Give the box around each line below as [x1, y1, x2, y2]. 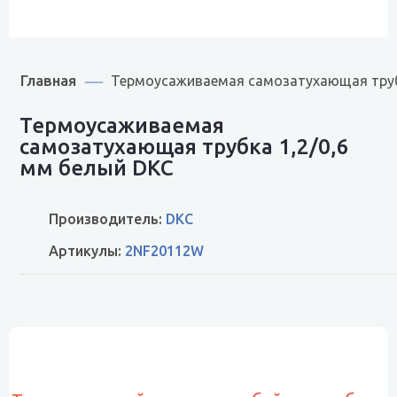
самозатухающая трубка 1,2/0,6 [19, 135, 349, 159]
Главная [20, 72, 76, 89]
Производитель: [49, 211, 166, 227]
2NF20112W [125, 243, 204, 259]
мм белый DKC [19, 156, 174, 180]
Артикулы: [49, 243, 125, 259]
